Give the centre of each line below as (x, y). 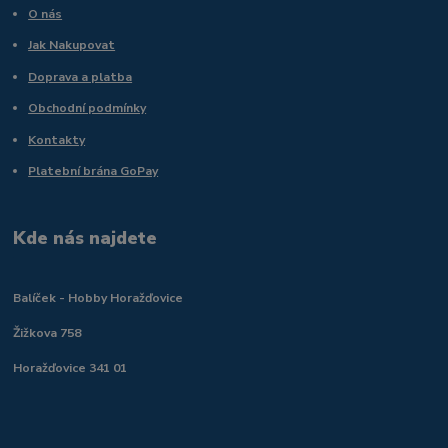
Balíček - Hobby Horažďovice (98, 298)
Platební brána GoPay (93, 171)
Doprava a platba (80, 76)
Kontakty (57, 139)
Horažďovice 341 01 (70, 368)
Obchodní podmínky (87, 108)
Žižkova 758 (47, 333)
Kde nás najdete (85, 237)
